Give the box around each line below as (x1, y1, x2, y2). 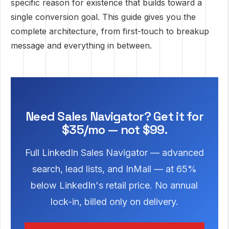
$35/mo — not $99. (62, 122, 167, 138)
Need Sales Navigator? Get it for (25, 108, 203, 124)
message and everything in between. (11, 40, 152, 51)
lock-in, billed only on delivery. (50, 196, 178, 207)
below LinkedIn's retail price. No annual (31, 180, 198, 191)
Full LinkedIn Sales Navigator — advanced (25, 147, 204, 158)
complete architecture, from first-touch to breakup (11, 26, 209, 36)
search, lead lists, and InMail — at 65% (32, 164, 197, 174)
